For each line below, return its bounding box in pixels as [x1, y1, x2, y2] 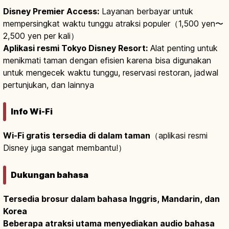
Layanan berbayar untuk [99, 6, 193, 16]
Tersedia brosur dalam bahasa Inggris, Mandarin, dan [3, 193, 220, 204]
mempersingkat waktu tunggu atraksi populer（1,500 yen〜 [3, 18, 223, 29]
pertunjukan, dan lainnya [3, 79, 94, 90]
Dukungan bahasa [11, 169, 88, 180]
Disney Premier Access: [3, 6, 99, 16]
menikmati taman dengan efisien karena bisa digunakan [3, 55, 211, 65]
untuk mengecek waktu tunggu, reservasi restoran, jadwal [3, 67, 218, 78]
